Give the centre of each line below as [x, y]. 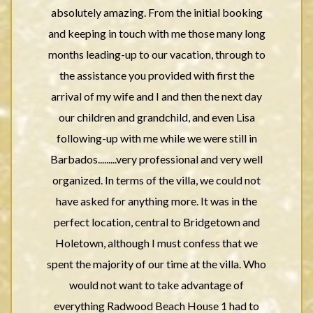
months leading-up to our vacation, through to [156, 54]
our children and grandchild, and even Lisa [156, 117]
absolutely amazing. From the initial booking [156, 12]
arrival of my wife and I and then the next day [156, 96]
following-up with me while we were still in [156, 138]
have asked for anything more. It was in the [156, 201]
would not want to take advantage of [156, 285]
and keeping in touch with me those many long [156, 33]
